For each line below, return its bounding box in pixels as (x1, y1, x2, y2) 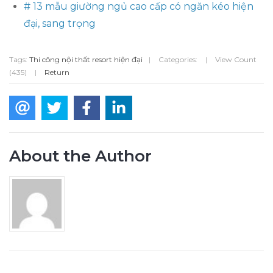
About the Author (9, 146, 152, 166)
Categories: (157, 54, 199, 64)
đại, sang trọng (24, 17, 96, 29)
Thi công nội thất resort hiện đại (29, 54, 143, 64)
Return (44, 67, 69, 77)
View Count (213, 54, 257, 64)
